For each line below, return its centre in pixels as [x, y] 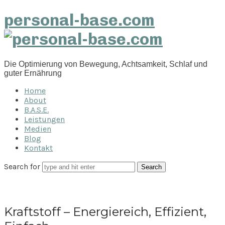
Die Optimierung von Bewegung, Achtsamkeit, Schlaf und [106, 64]
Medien [38, 129]
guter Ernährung [33, 73]
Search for [23, 166]
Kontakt [38, 148]
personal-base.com [79, 20]
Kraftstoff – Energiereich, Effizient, [105, 211]
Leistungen [44, 119]
